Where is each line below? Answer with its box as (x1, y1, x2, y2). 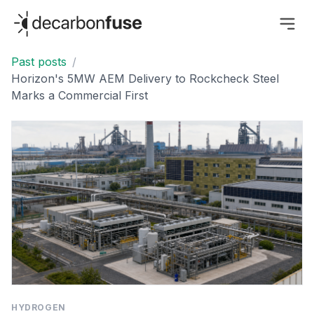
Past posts (11, 55, 67, 69)
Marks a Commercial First (11, 88, 148, 103)
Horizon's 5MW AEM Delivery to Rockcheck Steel (11, 71, 279, 86)
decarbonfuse (11, 9, 85, 23)
